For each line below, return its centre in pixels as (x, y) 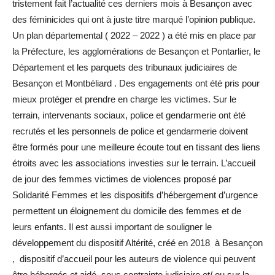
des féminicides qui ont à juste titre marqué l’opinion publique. (134, 19)
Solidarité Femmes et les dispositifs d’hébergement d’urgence (135, 195)
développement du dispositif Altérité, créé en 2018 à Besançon (137, 243)
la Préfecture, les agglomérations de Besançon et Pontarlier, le (136, 51)
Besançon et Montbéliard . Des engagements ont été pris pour (136, 83)
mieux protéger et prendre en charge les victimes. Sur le (124, 99)
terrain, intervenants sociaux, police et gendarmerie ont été (129, 115)
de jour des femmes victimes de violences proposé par (122, 179)
